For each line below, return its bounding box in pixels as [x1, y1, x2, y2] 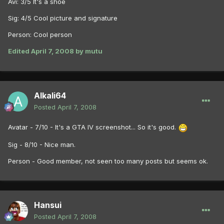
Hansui [34, 200, 61, 210]
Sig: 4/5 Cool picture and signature [8, 14, 117, 22]
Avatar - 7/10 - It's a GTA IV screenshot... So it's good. [8, 123, 178, 131]
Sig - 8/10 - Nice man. [8, 140, 75, 148]
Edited [8, 47, 31, 55]
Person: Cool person [8, 30, 72, 39]
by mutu [74, 47, 102, 55]
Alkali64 [34, 90, 66, 101]
